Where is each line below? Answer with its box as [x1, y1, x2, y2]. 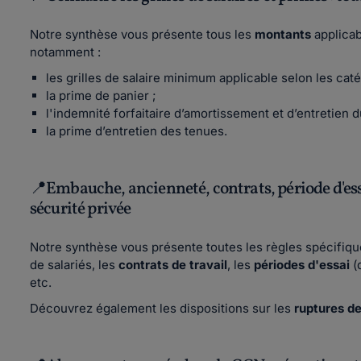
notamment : [30, 44, 104, 60]
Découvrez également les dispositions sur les [30, 301, 294, 316]
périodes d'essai [254, 257, 350, 272]
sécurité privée [30, 197, 131, 221]
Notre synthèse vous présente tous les [30, 27, 255, 42]
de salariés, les [30, 257, 118, 272]
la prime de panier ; [46, 88, 156, 103]
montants [255, 27, 311, 42]
